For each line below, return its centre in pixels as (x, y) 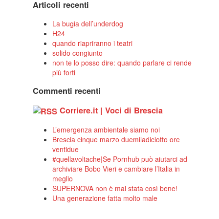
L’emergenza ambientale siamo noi (106, 130)
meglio (63, 179)
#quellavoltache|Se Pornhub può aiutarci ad (120, 159)
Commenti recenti (67, 91)
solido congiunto (78, 53)
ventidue (66, 149)
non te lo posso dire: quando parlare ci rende (122, 62)
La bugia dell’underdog (88, 23)
